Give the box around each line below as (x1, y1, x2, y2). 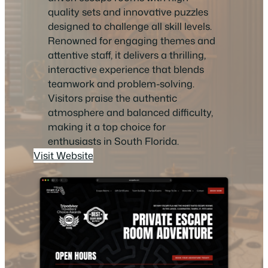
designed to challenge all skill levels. (48, 19, 212, 33)
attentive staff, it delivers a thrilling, (48, 48, 206, 62)
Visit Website (33, 148, 93, 163)
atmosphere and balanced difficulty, (48, 105, 213, 120)
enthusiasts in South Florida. (48, 134, 179, 148)
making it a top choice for (48, 120, 166, 134)
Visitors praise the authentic (48, 91, 177, 105)
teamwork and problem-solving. (48, 77, 194, 91)
